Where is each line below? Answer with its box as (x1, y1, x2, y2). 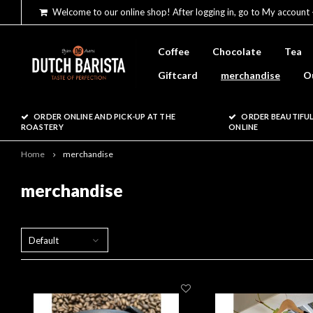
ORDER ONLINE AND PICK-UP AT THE (34, 112, 176, 121)
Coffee (158, 45, 189, 57)
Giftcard (158, 69, 198, 81)
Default (29, 235, 59, 246)
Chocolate (212, 45, 261, 57)
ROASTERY (21, 122, 64, 131)
